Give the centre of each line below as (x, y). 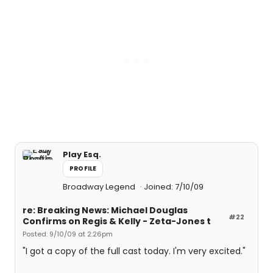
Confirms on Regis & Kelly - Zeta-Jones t (117, 221)
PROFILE (83, 168)
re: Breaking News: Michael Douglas (105, 210)
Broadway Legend (100, 187)
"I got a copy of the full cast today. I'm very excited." (134, 251)
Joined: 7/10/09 (174, 187)
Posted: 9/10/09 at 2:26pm (68, 234)
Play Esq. (82, 154)
